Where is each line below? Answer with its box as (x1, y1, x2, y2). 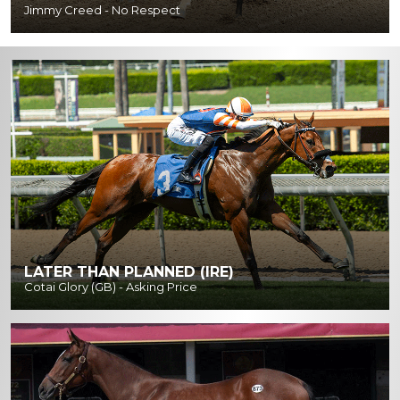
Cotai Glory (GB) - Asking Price (24, 279, 197, 294)
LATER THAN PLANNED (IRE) (24, 262, 234, 280)
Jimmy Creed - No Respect (24, 2, 180, 17)
